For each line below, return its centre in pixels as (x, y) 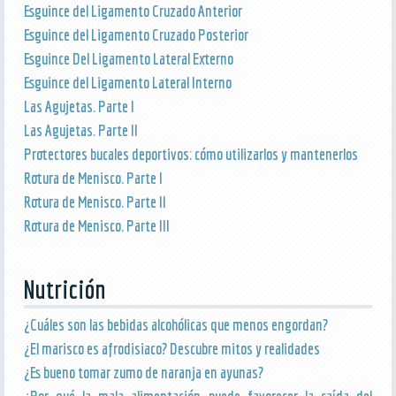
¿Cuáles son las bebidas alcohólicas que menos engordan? (175, 324)
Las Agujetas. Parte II (80, 130)
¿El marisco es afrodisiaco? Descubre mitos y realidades (171, 348)
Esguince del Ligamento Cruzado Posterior (136, 34)
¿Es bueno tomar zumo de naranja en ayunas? (143, 372)
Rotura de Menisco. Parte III (96, 225)
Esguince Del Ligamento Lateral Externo (128, 58)
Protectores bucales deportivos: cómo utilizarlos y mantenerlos (190, 154)
